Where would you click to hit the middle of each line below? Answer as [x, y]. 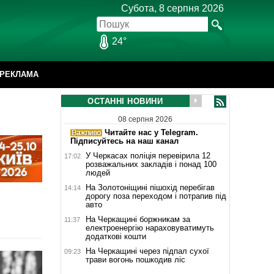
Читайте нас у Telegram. [150, 132]
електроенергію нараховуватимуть [150, 228]
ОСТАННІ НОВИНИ [125, 101]
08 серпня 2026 [145, 119]
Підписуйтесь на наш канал [124, 141]
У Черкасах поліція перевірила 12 [148, 155]
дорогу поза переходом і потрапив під [156, 196]
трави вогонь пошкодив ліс [135, 259]
